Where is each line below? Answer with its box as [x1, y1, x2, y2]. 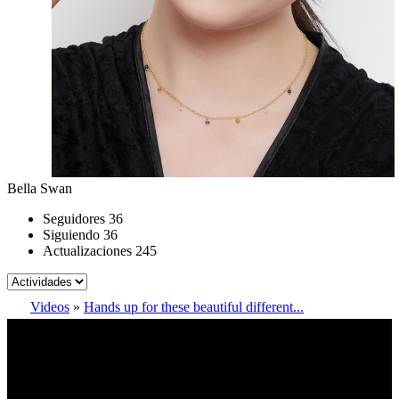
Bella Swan [7, 180, 72, 196]
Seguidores [43, 210, 105, 226]
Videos [30, 298, 69, 314]
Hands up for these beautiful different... [84, 298, 304, 314]
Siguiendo [43, 226, 100, 242]
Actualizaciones [43, 242, 132, 258]
